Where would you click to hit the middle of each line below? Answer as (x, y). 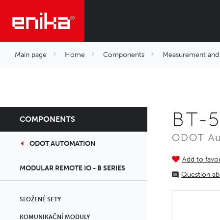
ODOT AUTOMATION (63, 144)
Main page (31, 55)
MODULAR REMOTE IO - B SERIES (72, 168)
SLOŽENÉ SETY (40, 199)
